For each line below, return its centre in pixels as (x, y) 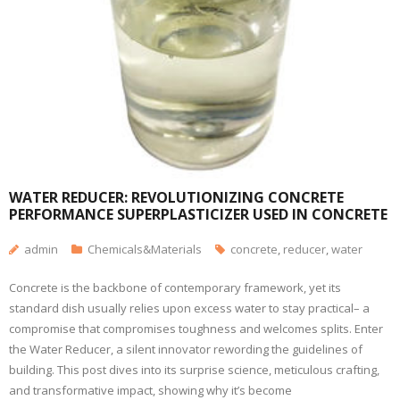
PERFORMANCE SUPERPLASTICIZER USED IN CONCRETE (198, 214)
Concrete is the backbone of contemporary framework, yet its (175, 287)
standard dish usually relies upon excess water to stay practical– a (189, 308)
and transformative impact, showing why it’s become (150, 390)
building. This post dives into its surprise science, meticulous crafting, (194, 370)
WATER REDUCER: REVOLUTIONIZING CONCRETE (176, 197)
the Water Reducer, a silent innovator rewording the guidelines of (186, 349)
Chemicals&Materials (145, 249)
